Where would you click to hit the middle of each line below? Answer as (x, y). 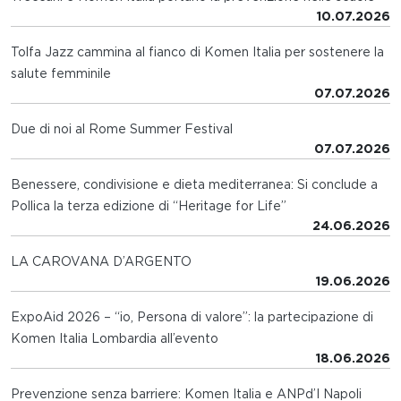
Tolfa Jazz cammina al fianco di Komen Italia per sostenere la (197, 52)
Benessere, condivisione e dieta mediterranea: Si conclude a (194, 185)
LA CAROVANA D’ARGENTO (101, 262)
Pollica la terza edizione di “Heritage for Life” (149, 206)
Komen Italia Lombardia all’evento (115, 339)
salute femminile (61, 74)
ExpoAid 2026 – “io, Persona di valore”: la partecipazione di (192, 317)
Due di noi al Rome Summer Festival (122, 129)
